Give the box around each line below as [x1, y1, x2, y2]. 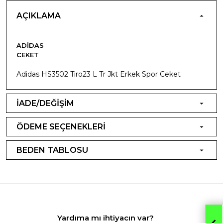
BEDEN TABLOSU [16, 145, 88, 155]
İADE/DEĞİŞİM [16, 98, 74, 108]
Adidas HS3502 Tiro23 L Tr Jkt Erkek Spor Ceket [16, 69, 181, 79]
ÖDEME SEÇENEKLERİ [16, 121, 106, 131]
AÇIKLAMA [16, 10, 61, 20]
